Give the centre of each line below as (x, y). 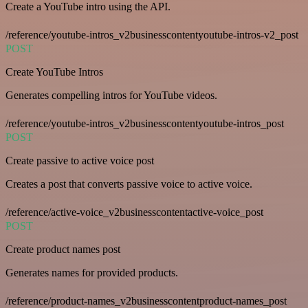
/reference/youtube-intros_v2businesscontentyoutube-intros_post (145, 124)
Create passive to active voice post (80, 161)
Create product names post (63, 250)
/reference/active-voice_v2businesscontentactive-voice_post (134, 212)
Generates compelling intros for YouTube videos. (111, 96)
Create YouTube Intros (54, 72)
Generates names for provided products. (92, 273)
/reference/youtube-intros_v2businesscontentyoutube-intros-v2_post (152, 35)
